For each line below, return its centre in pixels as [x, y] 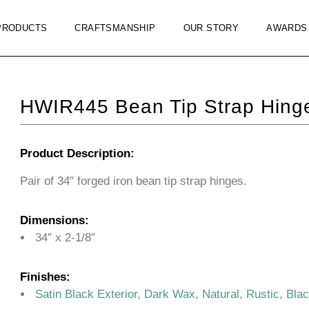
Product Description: [77, 153]
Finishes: [45, 277]
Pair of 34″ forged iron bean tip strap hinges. [133, 181]
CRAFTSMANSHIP [115, 28]
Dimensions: [54, 220]
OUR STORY [211, 28]
